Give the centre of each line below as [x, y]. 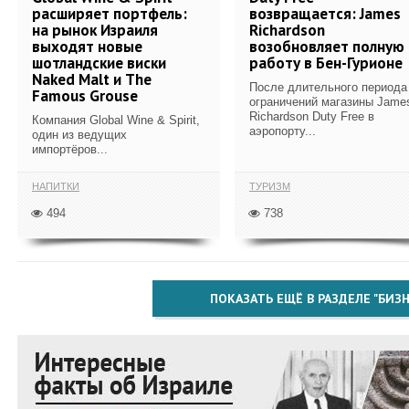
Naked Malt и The [92, 79]
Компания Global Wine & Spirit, [116, 120]
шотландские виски [99, 63]
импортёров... [70, 149]
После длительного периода [328, 87]
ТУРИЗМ [270, 186]
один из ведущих [79, 134]
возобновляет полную [327, 46]
